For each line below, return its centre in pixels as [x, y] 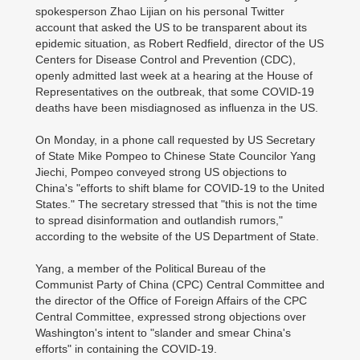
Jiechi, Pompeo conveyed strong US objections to [161, 172]
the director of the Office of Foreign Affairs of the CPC [171, 301]
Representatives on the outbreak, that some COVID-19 [175, 92]
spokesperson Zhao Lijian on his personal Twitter [160, 11]
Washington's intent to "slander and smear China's [163, 333]
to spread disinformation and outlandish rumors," [159, 220]
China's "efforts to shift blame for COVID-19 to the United [180, 188]
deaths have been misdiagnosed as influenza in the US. [177, 108]
